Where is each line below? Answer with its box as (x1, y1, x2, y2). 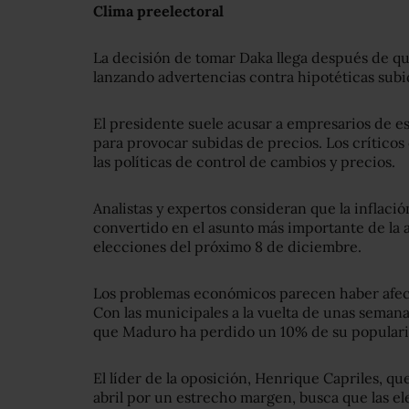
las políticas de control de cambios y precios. (93, 152, 395, 172)
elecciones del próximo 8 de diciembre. (93, 237, 362, 257)
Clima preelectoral (93, 2, 224, 21)
